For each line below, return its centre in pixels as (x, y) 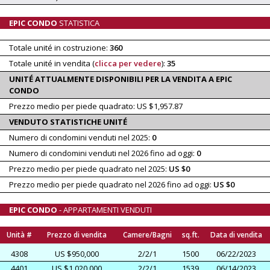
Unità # (19, 234)
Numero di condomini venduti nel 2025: (80, 137)
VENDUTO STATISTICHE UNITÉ (68, 121)
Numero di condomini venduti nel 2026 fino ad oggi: (103, 153)
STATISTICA (78, 23)
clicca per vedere (128, 63)
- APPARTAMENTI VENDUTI (105, 209)
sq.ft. (190, 234)
